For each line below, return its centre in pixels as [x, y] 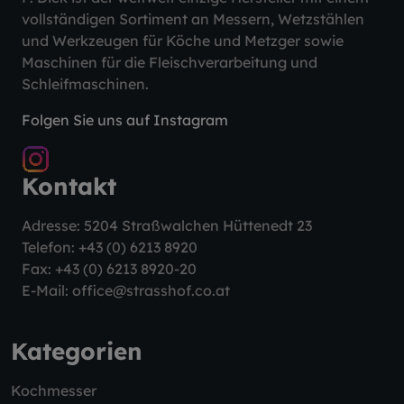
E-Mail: [47, 291]
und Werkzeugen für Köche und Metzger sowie [183, 41]
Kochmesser [54, 391]
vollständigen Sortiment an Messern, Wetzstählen [193, 19]
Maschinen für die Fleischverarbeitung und [170, 63]
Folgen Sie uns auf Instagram [125, 120]
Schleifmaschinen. [85, 84]
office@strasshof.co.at [151, 291]
